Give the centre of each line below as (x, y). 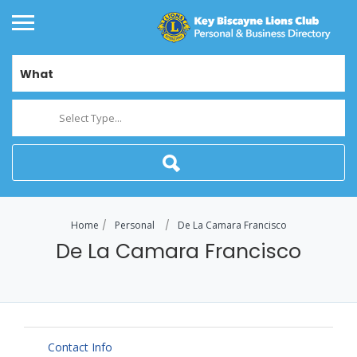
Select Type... (90, 118)
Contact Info (80, 347)
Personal (134, 226)
